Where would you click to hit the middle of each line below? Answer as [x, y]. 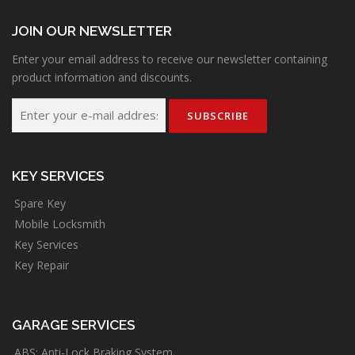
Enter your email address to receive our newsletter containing [170, 59]
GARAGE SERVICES [74, 324]
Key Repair [42, 265]
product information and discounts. [102, 77]
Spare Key [40, 203]
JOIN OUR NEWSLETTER [92, 31]
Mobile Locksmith [60, 223]
